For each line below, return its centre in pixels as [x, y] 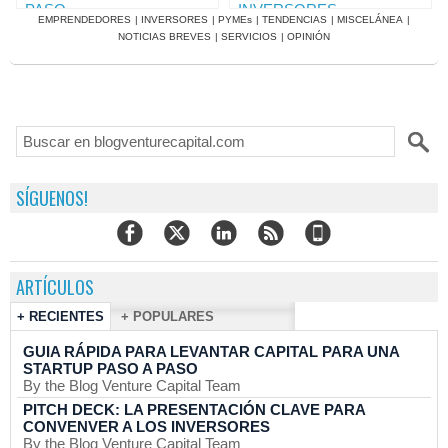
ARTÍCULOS [55, 287]
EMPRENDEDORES [84, 20]
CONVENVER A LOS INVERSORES [146, 426]
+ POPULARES [167, 316]
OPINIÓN [308, 37]
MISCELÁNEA [370, 20]
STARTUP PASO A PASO [110, 368]
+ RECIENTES [60, 316]
